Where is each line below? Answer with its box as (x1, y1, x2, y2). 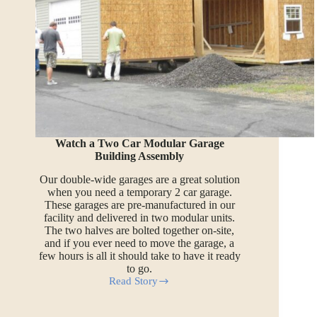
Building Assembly (95, 150, 185, 163)
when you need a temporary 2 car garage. (47, 186, 232, 199)
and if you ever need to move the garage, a (45, 237, 235, 250)
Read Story (109, 275, 158, 287)
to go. (127, 263, 153, 275)
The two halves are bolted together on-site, (45, 224, 235, 237)
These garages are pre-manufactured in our (44, 199, 235, 212)
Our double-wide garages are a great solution (39, 173, 240, 186)
